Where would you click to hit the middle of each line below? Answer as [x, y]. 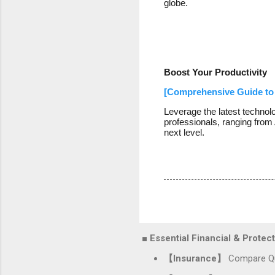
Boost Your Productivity [215, 72]
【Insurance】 [195, 259]
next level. [184, 132]
